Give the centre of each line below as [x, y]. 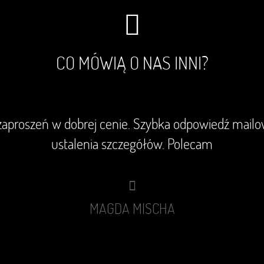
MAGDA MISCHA [132, 208]
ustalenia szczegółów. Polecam [132, 143]
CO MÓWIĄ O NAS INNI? [132, 62]
